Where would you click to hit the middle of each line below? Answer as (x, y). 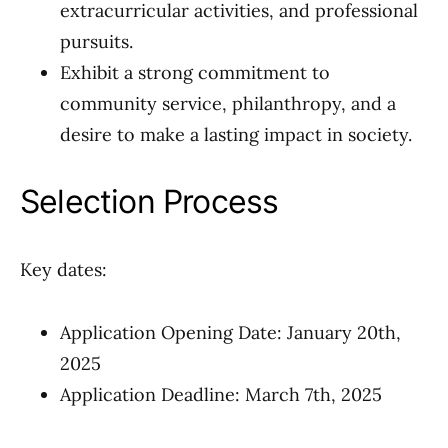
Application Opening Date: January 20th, (230, 332)
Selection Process (149, 201)
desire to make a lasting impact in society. (236, 134)
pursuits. (96, 41)
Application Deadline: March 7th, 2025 (221, 394)
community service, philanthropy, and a (228, 103)
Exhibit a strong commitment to (195, 72)
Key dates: (63, 269)
